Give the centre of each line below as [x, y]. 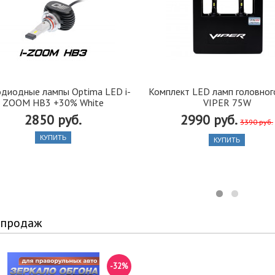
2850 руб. [53, 120]
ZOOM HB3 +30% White [53, 103]
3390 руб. [257, 122]
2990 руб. [208, 120]
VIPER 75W [227, 103]
